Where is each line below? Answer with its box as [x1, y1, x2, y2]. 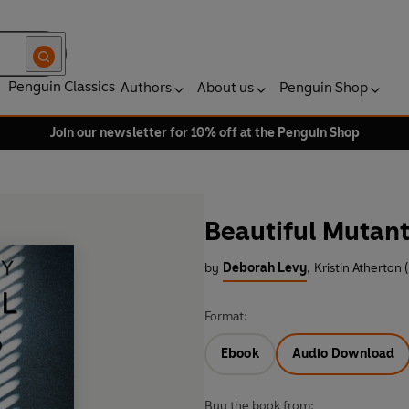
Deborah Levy [223, 260, 307, 277]
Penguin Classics [8, 78, 115, 95]
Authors [121, 79, 172, 96]
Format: [204, 309, 247, 325]
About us [197, 79, 254, 96]
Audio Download [291, 346, 395, 362]
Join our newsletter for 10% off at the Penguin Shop [49, 125, 360, 141]
